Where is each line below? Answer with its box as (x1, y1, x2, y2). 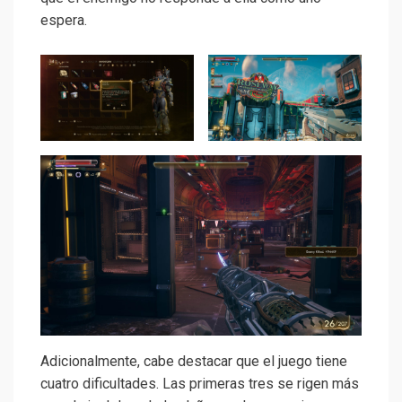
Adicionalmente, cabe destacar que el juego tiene (40, 353, 347, 371)
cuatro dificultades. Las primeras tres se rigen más (40, 375, 359, 393)
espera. (40, 11, 87, 29)
